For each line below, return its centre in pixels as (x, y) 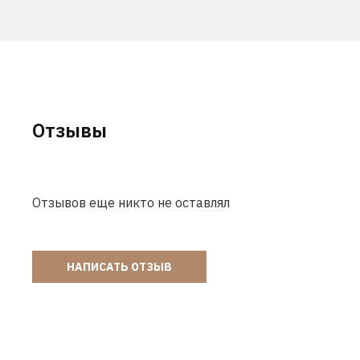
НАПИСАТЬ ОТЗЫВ (119, 266)
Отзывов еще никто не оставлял (131, 202)
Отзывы (70, 130)
